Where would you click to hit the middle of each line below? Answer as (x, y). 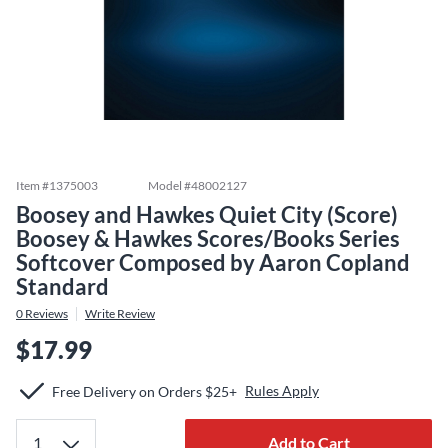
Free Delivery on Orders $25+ (144, 391)
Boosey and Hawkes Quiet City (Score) (207, 214)
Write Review (120, 313)
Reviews (45, 313)
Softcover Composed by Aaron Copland (213, 262)
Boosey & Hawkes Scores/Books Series (208, 238)
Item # (32, 185)
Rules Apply (282, 390)
